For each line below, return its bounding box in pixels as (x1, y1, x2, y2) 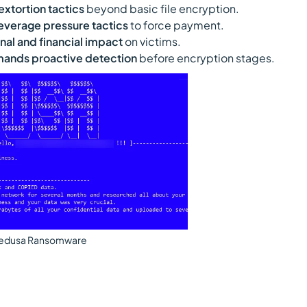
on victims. (123, 34, 183, 49)
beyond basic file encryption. (84, 1, 241, 16)
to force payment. (128, 18, 226, 32)
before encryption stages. (137, 51, 275, 65)
